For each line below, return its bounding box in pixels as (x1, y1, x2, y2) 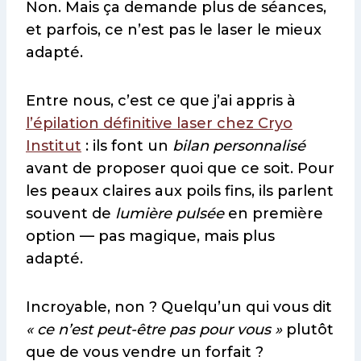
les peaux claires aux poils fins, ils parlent (26, 182, 334, 201)
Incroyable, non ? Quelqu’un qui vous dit (26, 298, 332, 317)
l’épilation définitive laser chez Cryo (26, 114, 293, 133)
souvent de (26, 205, 115, 223)
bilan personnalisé (172, 137, 305, 156)
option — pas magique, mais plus (26, 227, 275, 246)
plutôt (282, 321, 334, 339)
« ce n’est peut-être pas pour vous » (26, 321, 282, 339)
